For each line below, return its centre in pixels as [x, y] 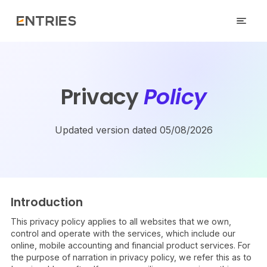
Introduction [47, 202]
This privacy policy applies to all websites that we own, [121, 221]
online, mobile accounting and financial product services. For [131, 245]
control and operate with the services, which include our [123, 233]
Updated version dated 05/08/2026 [133, 130]
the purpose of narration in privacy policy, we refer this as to [131, 257]
